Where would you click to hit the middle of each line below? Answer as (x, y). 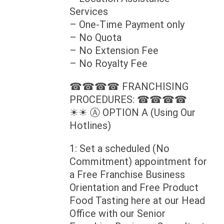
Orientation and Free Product (134, 188)
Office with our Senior (117, 214)
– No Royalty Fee (108, 64)
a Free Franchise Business (127, 175)
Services (89, 12)
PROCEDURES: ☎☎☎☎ (128, 100)
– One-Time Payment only (127, 25)
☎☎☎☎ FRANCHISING (129, 87)
